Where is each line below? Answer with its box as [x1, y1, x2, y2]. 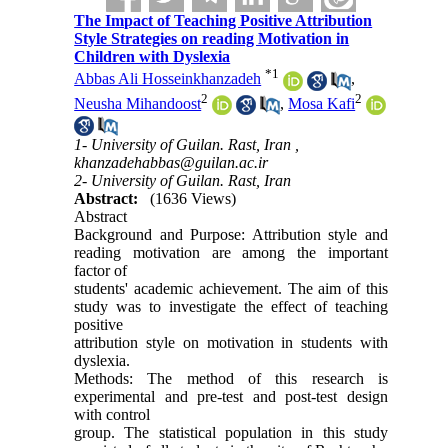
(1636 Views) [150, 189, 237, 207]
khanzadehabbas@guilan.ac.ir [74, 153, 269, 171]
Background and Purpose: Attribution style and [74, 225, 388, 243]
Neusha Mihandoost [74, 94, 202, 112]
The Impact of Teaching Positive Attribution [74, 12, 373, 29]
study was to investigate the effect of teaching [74, 297, 388, 315]
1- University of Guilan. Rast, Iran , [74, 135, 300, 153]
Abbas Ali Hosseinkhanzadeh [74, 70, 262, 88]
